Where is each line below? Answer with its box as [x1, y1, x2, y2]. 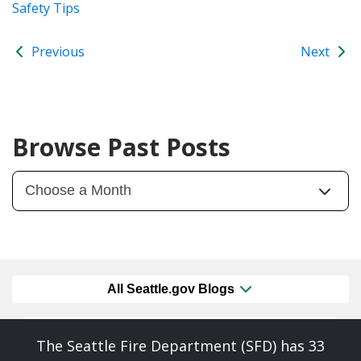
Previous [28, 42, 85, 60]
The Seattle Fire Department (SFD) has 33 [36, 336, 325, 356]
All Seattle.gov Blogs [107, 282, 238, 297]
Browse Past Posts [12, 130, 230, 164]
